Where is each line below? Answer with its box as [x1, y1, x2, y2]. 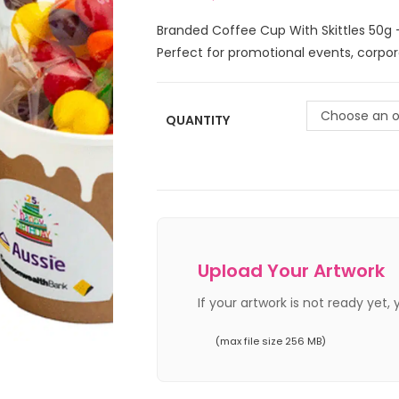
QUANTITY [165, 111, 230, 129]
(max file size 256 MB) [215, 334, 326, 348]
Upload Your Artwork [197, 258, 385, 283]
